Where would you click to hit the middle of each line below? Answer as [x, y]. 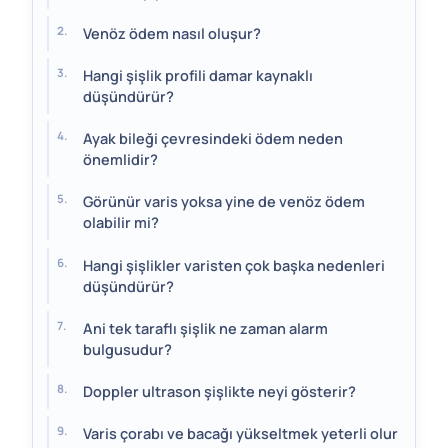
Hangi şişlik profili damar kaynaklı [198, 75]
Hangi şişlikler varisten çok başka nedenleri [234, 265]
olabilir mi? [121, 223]
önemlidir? [120, 160]
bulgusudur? [127, 349]
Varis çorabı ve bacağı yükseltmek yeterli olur [240, 434]
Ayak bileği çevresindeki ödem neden [213, 139]
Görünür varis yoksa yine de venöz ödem [224, 202]
